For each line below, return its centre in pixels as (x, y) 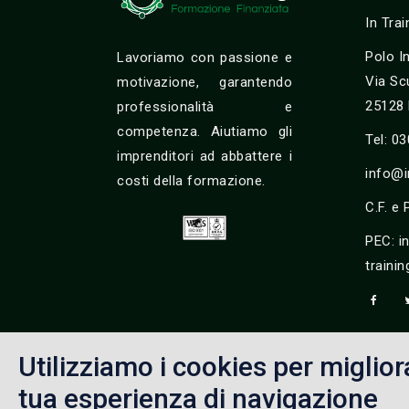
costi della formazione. (191, 181)
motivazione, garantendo (204, 82)
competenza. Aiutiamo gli (204, 131)
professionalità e (204, 107)
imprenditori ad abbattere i (204, 156)
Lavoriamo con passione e (204, 58)
